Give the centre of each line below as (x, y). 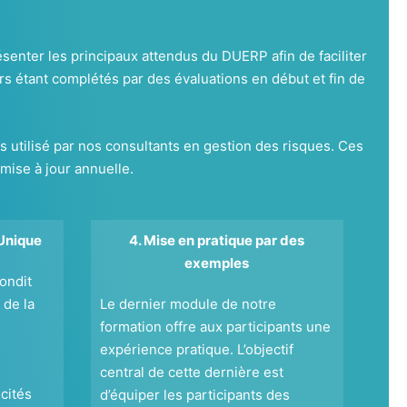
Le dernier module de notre (188, 304)
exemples (217, 263)
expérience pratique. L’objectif (196, 350)
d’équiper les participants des (194, 395)
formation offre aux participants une (215, 327)
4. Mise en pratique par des (217, 241)
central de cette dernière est (191, 372)
